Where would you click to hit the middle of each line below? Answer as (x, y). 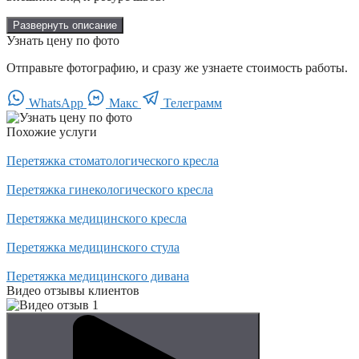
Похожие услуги (52, 131)
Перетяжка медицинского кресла (97, 218)
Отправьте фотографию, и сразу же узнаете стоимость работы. (177, 67)
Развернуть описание (65, 25)
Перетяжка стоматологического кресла (113, 160)
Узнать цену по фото (63, 40)
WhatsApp (56, 103)
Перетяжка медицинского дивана (98, 276)
